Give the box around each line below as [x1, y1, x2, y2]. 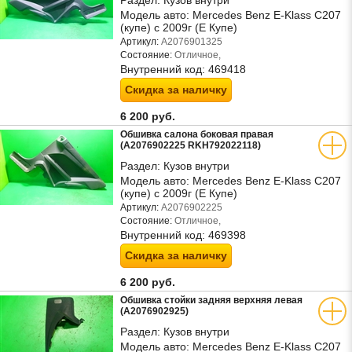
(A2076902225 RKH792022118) [120, 140, 261, 151]
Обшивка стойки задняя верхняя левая [120, 295, 302, 306]
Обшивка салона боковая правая [120, 129, 273, 140]
